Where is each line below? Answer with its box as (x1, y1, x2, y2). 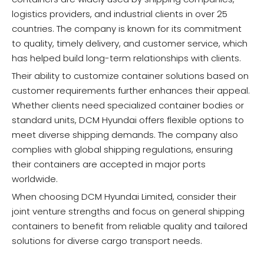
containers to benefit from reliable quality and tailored (12, 220, 247, 233)
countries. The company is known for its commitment (12, 22, 242, 35)
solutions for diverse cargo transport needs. (12, 235, 202, 247)
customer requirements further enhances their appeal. (12, 84, 250, 97)
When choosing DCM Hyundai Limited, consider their (12, 190, 236, 203)
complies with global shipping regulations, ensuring (12, 143, 233, 156)
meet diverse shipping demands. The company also (12, 128, 238, 141)
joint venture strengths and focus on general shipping (12, 205, 245, 218)
